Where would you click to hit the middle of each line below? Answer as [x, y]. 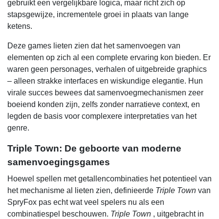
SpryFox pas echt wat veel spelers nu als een [86, 202]
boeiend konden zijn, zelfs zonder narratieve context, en [104, 104]
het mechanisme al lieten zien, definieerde [81, 190]
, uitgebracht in [177, 214]
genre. [18, 128]
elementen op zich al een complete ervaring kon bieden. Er [109, 57]
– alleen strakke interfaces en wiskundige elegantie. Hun [105, 81]
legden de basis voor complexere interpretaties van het [102, 116]
